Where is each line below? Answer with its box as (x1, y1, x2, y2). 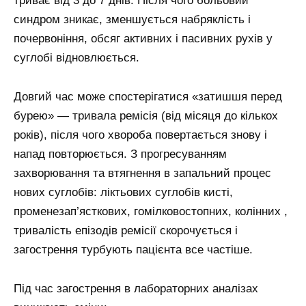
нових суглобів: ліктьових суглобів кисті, (14, 186, 233, 199)
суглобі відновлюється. (14, 51, 139, 65)
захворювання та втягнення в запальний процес (14, 167, 271, 180)
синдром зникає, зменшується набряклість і (14, 13, 251, 27)
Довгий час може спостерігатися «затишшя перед (14, 90, 282, 104)
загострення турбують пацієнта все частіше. (14, 243, 253, 257)
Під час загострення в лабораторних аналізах (14, 282, 258, 296)
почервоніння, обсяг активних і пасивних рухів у (14, 32, 273, 46)
